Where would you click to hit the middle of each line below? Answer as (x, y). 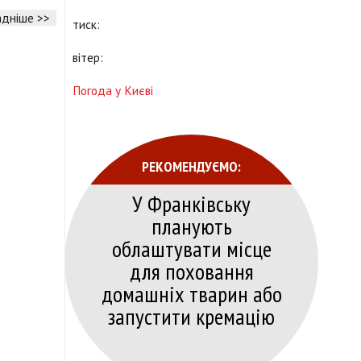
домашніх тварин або (191, 293)
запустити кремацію (191, 316)
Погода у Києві (113, 90)
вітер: (88, 57)
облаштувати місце (191, 248)
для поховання (191, 271)
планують (191, 226)
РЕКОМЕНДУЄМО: (191, 166)
